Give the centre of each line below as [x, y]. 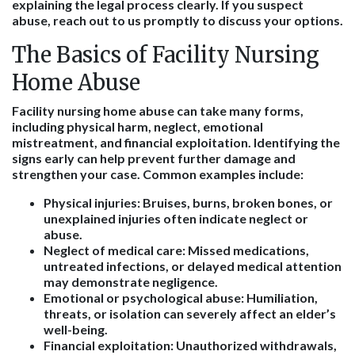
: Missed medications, [246, 250]
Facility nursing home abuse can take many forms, [158, 111]
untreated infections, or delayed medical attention [193, 266]
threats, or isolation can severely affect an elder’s [190, 313]
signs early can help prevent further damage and [154, 158]
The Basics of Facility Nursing [166, 55]
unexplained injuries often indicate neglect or [176, 218]
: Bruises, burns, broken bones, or [235, 202]
